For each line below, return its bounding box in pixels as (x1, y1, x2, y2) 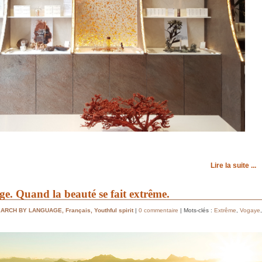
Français (65, 206, 91, 213)
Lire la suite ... (211, 161, 256, 170)
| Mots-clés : (180, 206, 214, 213)
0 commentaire (139, 206, 178, 213)
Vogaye (240, 206, 260, 213)
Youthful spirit (94, 206, 133, 213)
